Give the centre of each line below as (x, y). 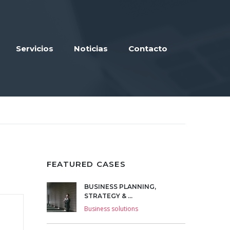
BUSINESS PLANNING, (120, 187)
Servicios (35, 48)
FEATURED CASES (86, 164)
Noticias (91, 48)
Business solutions (111, 209)
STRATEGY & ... (108, 196)
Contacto (148, 48)
